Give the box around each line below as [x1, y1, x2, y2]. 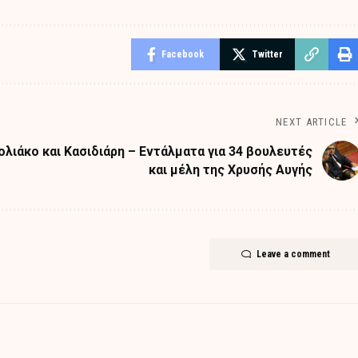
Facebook [161, 49, 204, 61]
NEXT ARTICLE [276, 116, 348, 129]
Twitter [251, 49, 283, 61]
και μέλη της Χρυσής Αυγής [148, 162, 312, 178]
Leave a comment [256, 249, 330, 261]
